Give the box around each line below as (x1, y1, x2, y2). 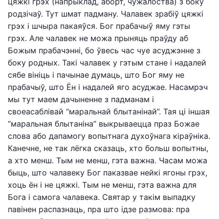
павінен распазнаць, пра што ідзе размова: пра (8, 204, 190, 214)
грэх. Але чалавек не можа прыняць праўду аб (8, 33, 188, 43)
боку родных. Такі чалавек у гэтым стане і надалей (8, 58, 206, 67)
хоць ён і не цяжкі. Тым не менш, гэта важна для (8, 180, 197, 190)
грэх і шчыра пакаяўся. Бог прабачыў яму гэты (8, 21, 190, 31)
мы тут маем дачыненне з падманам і (8, 94, 154, 104)
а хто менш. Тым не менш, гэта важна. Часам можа (8, 155, 207, 165)
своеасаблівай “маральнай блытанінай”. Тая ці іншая (8, 107, 210, 116)
